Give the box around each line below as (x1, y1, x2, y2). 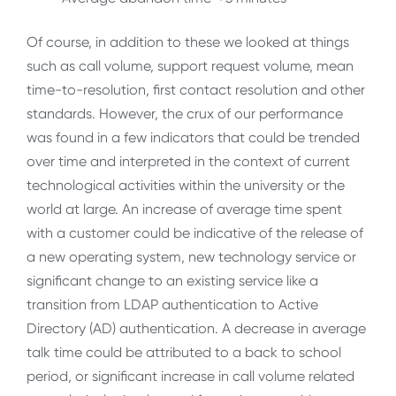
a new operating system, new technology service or (27, 247, 356, 265)
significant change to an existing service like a (27, 271, 318, 289)
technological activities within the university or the (27, 176, 345, 194)
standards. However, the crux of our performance (27, 104, 343, 122)
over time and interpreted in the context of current (27, 152, 350, 170)
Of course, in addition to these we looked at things (27, 33, 349, 50)
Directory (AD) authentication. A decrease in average (27, 319, 366, 337)
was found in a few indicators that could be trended (27, 128, 360, 146)
